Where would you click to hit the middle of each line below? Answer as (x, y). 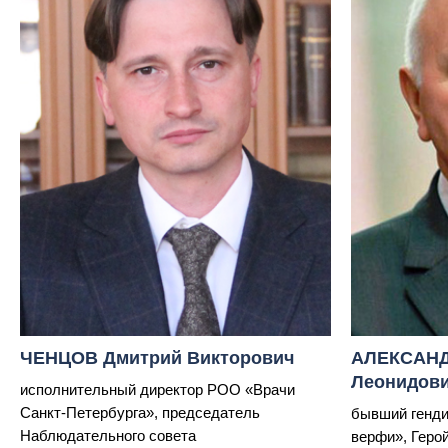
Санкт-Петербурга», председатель (140, 412)
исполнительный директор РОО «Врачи (157, 389)
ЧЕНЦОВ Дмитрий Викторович (157, 357)
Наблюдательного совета (108, 435)
